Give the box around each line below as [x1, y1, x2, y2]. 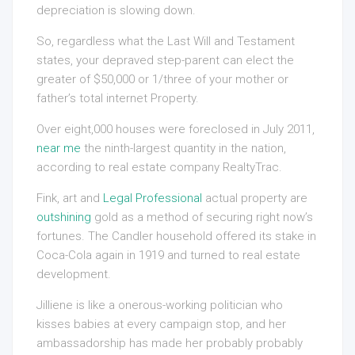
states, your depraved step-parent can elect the [36, 53, 294, 68]
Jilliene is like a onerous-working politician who [36, 298, 283, 313]
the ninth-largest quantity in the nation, [81, 141, 286, 156]
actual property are [202, 191, 307, 206]
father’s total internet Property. [36, 91, 199, 106]
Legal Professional [103, 191, 202, 206]
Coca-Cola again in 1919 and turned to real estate [36, 248, 300, 263]
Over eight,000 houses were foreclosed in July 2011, [36, 122, 315, 137]
